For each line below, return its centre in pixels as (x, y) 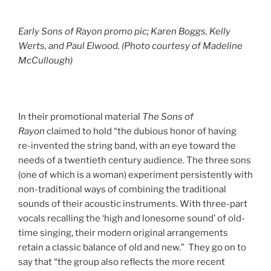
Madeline (223, 46)
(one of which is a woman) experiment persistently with (135, 175)
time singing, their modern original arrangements (123, 233)
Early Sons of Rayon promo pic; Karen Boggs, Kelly (124, 32)
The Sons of (168, 117)
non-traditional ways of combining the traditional (122, 190)
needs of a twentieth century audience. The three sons (135, 161)
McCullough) (45, 61)
